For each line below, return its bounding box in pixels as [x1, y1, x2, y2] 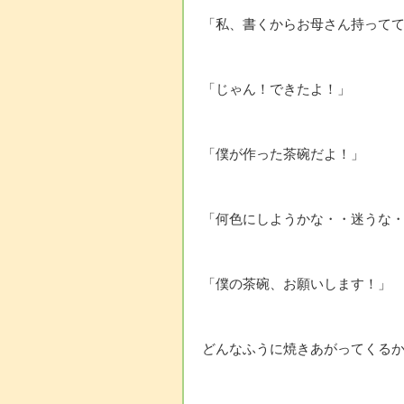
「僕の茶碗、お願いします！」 [202, 277, 391, 292]
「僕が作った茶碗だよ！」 [202, 147, 364, 162]
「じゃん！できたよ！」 [202, 82, 351, 97]
